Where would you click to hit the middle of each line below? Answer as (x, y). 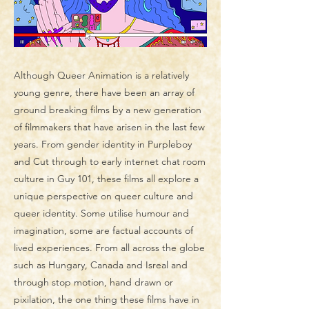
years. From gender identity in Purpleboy (103, 144)
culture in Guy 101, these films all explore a (106, 179)
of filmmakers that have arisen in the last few (109, 127)
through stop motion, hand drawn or (93, 282)
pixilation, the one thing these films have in (107, 299)
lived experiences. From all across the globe (109, 248)
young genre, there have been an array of (104, 92)
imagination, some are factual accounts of (103, 230)
